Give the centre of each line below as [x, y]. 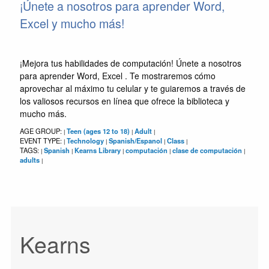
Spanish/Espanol [135, 140]
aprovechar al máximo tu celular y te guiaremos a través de [132, 88]
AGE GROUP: [41, 131]
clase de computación [207, 150]
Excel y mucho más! [72, 23]
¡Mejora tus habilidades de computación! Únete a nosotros [130, 63]
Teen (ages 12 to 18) [98, 131]
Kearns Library [97, 150]
